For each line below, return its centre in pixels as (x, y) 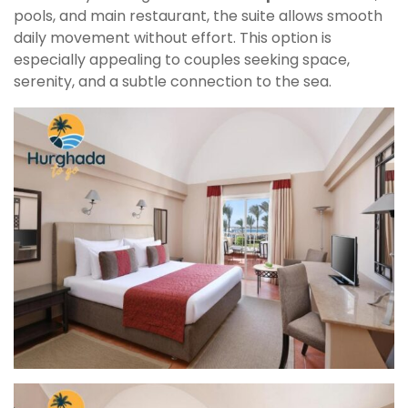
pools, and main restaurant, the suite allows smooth (198, 15)
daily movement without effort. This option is (173, 37)
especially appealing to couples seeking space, (182, 59)
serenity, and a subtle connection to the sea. (173, 81)
